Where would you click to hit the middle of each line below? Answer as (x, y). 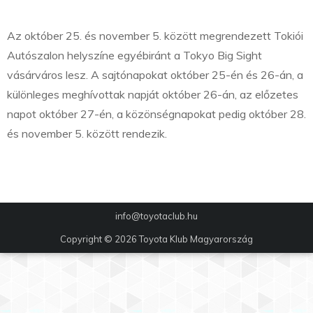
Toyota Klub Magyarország (196, 239)
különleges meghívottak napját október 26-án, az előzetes (153, 95)
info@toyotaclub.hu (156, 216)
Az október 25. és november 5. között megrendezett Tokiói (155, 36)
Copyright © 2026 (100, 239)
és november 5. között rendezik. (87, 134)
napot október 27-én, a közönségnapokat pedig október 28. (156, 114)
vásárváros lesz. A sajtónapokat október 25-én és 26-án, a (155, 75)
